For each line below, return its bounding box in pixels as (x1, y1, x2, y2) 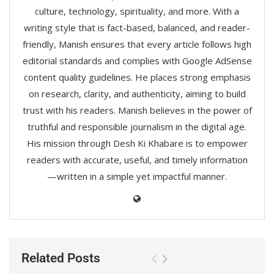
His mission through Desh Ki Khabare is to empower (26, 136, 248, 149)
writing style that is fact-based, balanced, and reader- (24, 21, 250, 34)
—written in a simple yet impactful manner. (47, 169, 227, 182)
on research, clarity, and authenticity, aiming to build (28, 87, 246, 100)
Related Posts (21, 250, 100, 265)
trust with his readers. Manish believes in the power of (22, 103, 252, 116)
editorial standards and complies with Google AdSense (22, 54, 252, 67)
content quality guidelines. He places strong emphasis (23, 70, 251, 83)
